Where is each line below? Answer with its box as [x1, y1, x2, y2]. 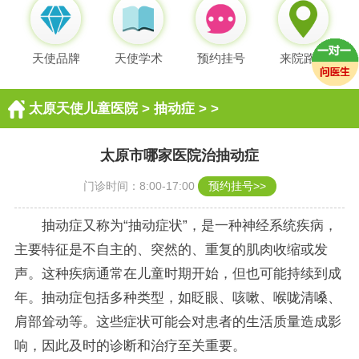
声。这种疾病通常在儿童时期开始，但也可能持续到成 [14, 265, 341, 281]
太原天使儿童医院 [28, 101, 138, 117]
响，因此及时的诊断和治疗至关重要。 [14, 337, 246, 353]
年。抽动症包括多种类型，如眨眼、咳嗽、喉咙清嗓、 [14, 289, 341, 305]
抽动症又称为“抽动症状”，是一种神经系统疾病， [41, 217, 337, 233]
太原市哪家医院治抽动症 [100, 147, 259, 164]
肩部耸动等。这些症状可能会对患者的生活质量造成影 [14, 313, 341, 329]
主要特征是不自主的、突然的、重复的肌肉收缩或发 [14, 241, 328, 257]
